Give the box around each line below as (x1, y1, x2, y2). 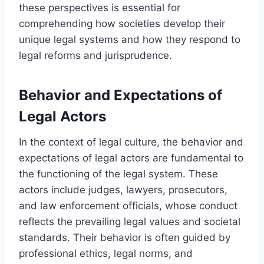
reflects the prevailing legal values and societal (19, 215, 240, 227)
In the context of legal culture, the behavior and (19, 136, 243, 148)
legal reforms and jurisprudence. (19, 49, 172, 61)
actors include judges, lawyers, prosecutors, (19, 183, 227, 196)
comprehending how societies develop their (19, 17, 225, 29)
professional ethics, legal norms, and (19, 247, 193, 259)
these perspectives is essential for (19, 1, 180, 14)
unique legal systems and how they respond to (19, 33, 240, 45)
